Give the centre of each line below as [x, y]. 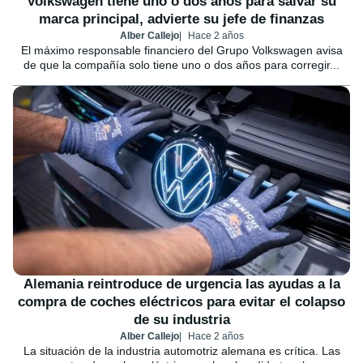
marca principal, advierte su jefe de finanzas [181, 19]
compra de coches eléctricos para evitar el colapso [181, 302]
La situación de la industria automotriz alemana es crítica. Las [181, 351]
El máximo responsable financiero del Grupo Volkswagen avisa [181, 51]
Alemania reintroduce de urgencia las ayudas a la [181, 284]
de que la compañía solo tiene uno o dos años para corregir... [181, 65]
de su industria [181, 320]
